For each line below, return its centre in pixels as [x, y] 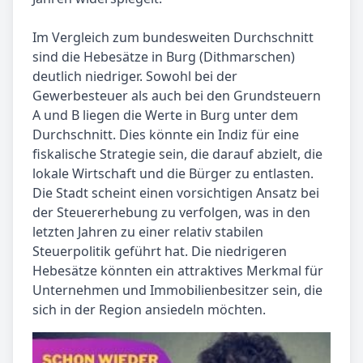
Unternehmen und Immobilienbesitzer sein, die [177, 290]
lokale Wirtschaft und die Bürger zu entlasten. [173, 174]
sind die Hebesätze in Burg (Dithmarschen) [164, 57]
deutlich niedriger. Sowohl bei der [135, 77]
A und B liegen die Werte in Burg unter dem [165, 115]
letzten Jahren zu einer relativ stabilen [148, 232]
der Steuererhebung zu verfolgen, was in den [171, 213]
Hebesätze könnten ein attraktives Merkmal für [178, 271]
